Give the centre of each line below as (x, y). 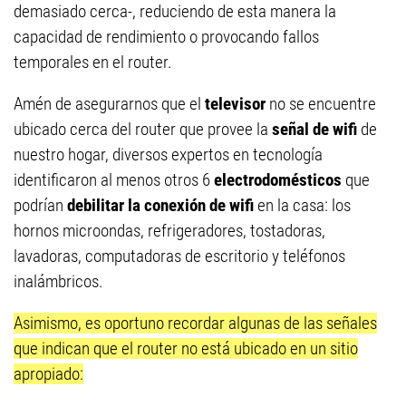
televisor (237, 104)
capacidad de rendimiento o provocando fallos (166, 37)
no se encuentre (323, 104)
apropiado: (48, 374)
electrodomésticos (280, 180)
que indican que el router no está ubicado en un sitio (186, 348)
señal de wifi (316, 129)
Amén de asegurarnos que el (109, 104)
